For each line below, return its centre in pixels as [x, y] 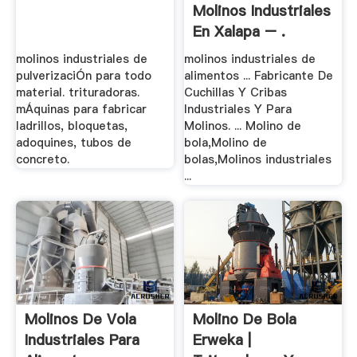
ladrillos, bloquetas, [71, 126]
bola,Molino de [226, 143]
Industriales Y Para [238, 110]
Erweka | [222, 339]
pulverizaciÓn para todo [83, 76]
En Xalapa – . [239, 31]
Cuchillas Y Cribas [236, 93]
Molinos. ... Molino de [243, 126]
